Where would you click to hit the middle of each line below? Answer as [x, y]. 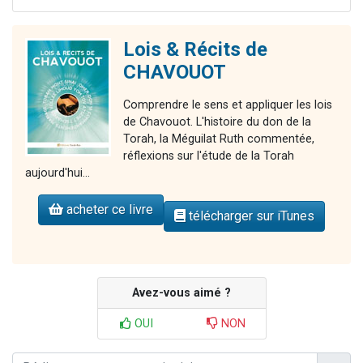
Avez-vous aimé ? [181, 293]
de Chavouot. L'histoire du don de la [217, 122]
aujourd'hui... [58, 173]
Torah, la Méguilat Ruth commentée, [219, 139]
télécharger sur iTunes [250, 216]
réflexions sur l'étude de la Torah [209, 156]
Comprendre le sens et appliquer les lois [228, 105]
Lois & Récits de [195, 50]
